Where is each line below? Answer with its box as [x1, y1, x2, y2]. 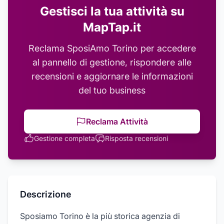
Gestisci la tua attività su [39, 4, 184, 18]
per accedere [137, 43, 196, 53]
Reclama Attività [86, 116, 148, 126]
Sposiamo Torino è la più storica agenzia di [20, 211, 180, 221]
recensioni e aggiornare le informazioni [31, 71, 193, 81]
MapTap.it [83, 20, 141, 34]
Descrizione [20, 189, 71, 199]
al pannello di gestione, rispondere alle [32, 57, 191, 67]
